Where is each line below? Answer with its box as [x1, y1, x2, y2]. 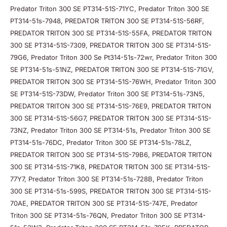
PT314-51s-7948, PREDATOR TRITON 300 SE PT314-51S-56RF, [10, 16, 204, 25]
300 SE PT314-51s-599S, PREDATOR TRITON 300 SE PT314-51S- [10, 186, 211, 195]
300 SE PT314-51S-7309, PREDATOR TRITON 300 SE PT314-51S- [10, 41, 211, 49]
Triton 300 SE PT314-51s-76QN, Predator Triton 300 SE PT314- [10, 211, 206, 219]
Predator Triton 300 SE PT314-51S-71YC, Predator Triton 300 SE [10, 4, 209, 13]
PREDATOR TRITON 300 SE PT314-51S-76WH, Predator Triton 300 [10, 77, 216, 86]
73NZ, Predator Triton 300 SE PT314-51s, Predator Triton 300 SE [10, 126, 211, 134]
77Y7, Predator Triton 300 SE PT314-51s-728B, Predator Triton [10, 174, 203, 183]
